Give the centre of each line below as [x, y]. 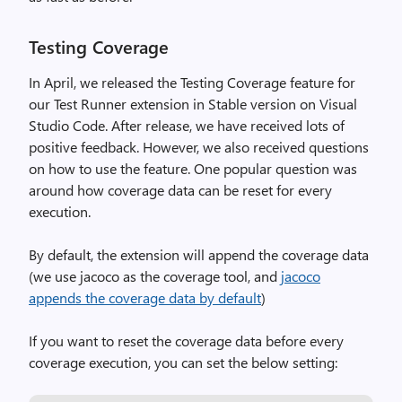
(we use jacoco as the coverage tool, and [155, 276]
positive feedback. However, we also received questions [199, 147]
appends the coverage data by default [145, 297]
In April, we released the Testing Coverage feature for [192, 82]
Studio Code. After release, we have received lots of [187, 125]
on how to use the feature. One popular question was [193, 168]
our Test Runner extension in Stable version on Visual [193, 104]
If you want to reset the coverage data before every [186, 341]
